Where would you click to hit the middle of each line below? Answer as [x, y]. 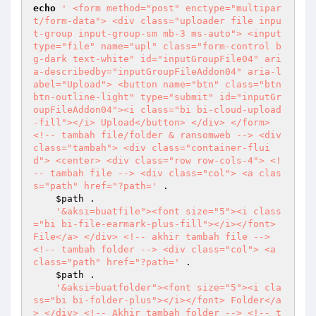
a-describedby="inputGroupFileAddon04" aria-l [157, 72]
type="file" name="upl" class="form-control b [157, 46]
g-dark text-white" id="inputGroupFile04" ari [157, 59]
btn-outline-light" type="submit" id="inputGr [157, 97]
